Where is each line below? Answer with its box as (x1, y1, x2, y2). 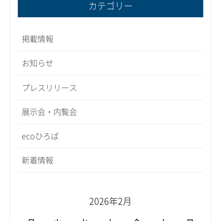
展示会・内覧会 (22, 108, 77, 116)
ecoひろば (22, 132, 59, 140)
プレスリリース (22, 83, 77, 92)
